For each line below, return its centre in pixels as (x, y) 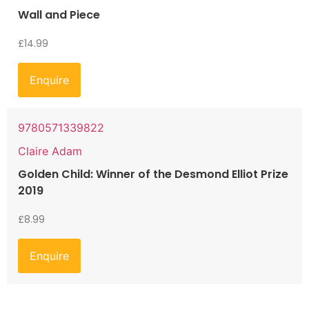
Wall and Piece (59, 15)
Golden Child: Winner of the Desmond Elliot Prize (153, 175)
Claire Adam (50, 151)
